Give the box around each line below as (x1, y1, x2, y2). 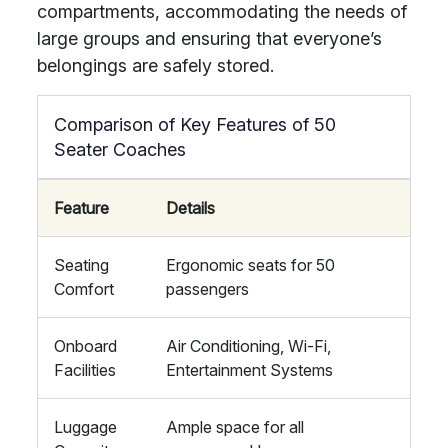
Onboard (54, 336, 117, 356)
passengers (166, 279, 249, 299)
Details (166, 198, 215, 218)
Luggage (54, 417, 117, 437)
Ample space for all (166, 417, 304, 437)
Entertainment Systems (166, 360, 333, 380)
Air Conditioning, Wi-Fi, (166, 336, 331, 356)
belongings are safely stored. (37, 55, 274, 76)
